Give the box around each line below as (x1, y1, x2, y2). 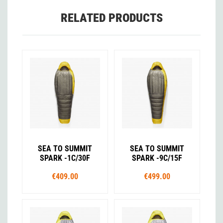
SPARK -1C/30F (40, 153, 91, 163)
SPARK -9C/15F (131, 153, 182, 163)
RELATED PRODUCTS (60, 11, 163, 25)
